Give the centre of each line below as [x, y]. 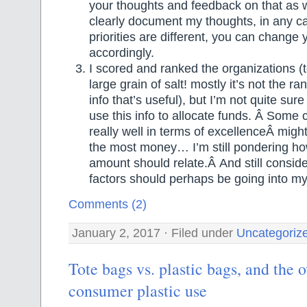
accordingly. [122, 53]
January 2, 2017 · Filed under [154, 233]
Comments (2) [108, 205]
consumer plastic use [138, 290]
